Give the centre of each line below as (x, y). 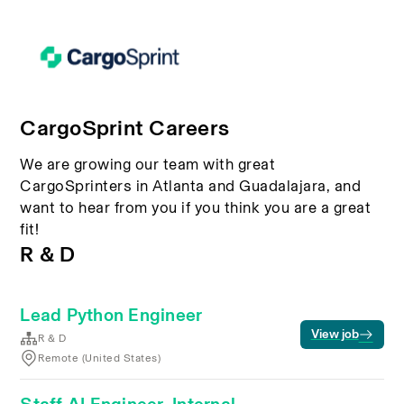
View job (335, 334)
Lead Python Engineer (111, 315)
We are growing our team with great (148, 164)
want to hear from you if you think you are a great (196, 207)
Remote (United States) (100, 358)
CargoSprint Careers (125, 128)
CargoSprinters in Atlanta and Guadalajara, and (191, 186)
